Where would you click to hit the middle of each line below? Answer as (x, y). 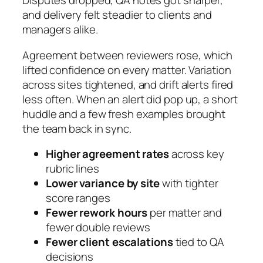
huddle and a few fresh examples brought (124, 114)
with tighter (189, 183)
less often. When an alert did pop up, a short (130, 99)
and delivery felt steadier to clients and (117, 15)
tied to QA (198, 242)
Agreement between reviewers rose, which (128, 55)
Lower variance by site (103, 183)
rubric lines (73, 169)
